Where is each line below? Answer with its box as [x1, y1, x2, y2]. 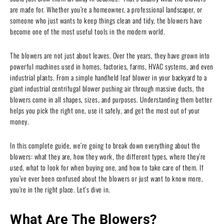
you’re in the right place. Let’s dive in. [10, 183, 110, 194]
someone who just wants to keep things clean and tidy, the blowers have [10, 14, 202, 25]
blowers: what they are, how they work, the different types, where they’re [10, 150, 206, 161]
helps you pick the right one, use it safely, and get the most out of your [10, 104, 200, 115]
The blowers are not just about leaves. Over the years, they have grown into [10, 49, 210, 60]
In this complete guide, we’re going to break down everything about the [10, 139, 200, 150]
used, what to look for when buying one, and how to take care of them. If [10, 161, 203, 172]
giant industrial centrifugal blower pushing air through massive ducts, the [10, 82, 204, 93]
